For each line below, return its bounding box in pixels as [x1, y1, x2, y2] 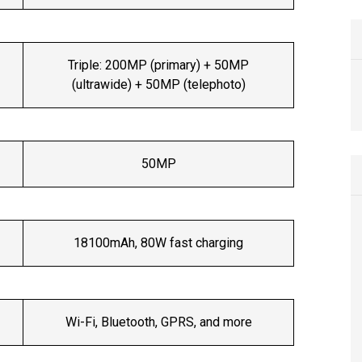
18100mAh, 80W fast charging [74, 235, 243, 251]
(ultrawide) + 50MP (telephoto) [71, 77, 246, 93]
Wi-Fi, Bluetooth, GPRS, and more [65, 314, 252, 330]
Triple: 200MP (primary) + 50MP [68, 57, 249, 74]
